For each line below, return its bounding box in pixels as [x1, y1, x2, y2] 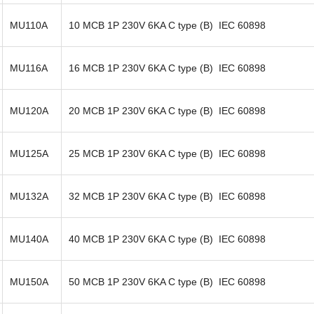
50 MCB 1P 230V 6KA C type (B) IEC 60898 [69, 275, 266, 287]
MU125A [10, 147, 48, 159]
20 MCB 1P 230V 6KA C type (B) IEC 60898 [69, 104, 266, 116]
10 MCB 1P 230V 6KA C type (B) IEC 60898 [69, 19, 266, 31]
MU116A [10, 62, 48, 74]
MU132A [10, 190, 48, 202]
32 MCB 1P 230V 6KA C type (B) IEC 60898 [69, 190, 266, 202]
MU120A [10, 104, 48, 116]
